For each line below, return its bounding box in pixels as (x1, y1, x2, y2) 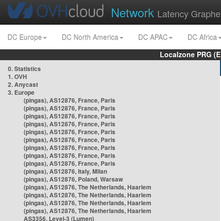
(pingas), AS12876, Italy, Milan (24, 167, 107, 176)
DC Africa (187, 32, 217, 42)
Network (111, 3, 157, 21)
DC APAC (138, 32, 168, 42)
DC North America (62, 32, 118, 42)
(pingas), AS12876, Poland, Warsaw (24, 175, 123, 184)
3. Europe (8, 88, 35, 97)
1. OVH (8, 72, 27, 81)
